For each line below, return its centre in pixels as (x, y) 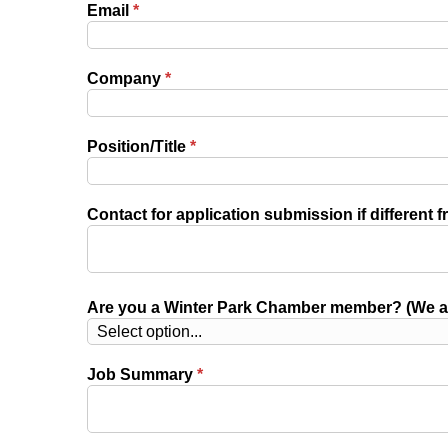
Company (126, 79)
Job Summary (142, 375)
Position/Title (138, 147)
